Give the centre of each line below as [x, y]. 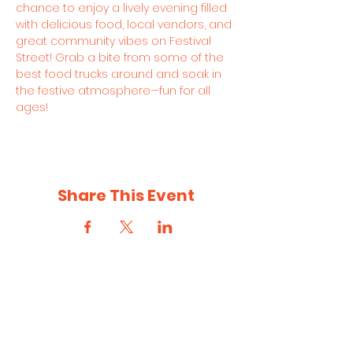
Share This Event [126, 195]
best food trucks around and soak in [120, 74]
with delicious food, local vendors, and [125, 24]
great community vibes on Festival [115, 41]
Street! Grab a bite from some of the [121, 58]
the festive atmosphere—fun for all [115, 91]
